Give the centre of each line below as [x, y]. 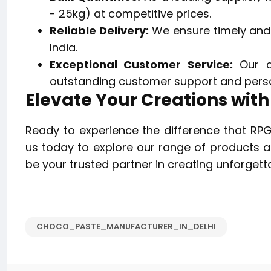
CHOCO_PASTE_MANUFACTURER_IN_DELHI [126, 227]
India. [64, 47]
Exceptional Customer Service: [141, 64]
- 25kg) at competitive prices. [130, 14]
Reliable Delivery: [99, 31]
